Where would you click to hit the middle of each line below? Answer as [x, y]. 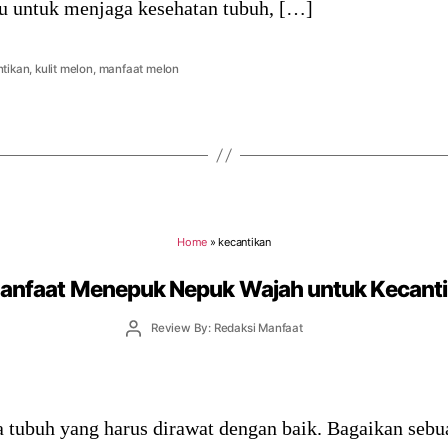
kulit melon [64, 68]
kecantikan [244, 241]
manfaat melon [138, 68]
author [150, 343]
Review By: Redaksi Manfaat [226, 328]
